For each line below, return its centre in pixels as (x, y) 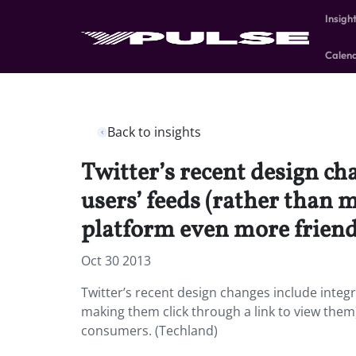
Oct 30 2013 (116, 261)
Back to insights (154, 132)
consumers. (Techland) (149, 331)
